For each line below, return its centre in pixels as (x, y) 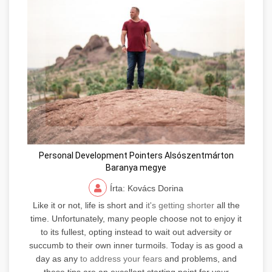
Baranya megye (136, 167)
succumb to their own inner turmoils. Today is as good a (136, 245)
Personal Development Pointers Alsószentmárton (136, 155)
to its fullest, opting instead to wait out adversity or (136, 232)
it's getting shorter (180, 205)
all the (227, 205)
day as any (58, 258)
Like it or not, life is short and (89, 205)
